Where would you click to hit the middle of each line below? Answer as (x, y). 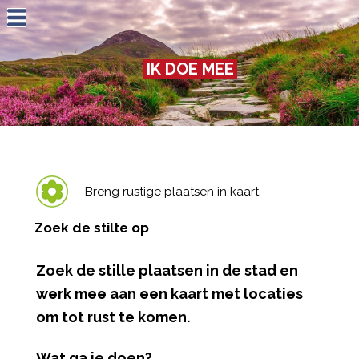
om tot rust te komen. (113, 317)
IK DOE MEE (190, 69)
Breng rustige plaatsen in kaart (171, 192)
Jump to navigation (179, 11)
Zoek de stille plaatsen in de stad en (167, 271)
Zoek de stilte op (92, 227)
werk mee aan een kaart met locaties (169, 294)
